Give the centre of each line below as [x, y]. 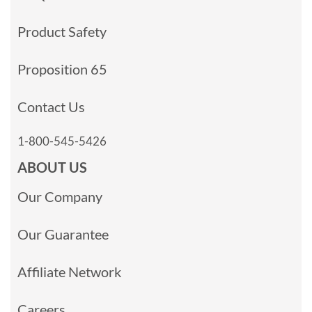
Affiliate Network [69, 271]
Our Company [60, 196]
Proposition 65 [62, 69]
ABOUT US [52, 167]
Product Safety [62, 31]
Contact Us [51, 106]
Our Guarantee [63, 234]
